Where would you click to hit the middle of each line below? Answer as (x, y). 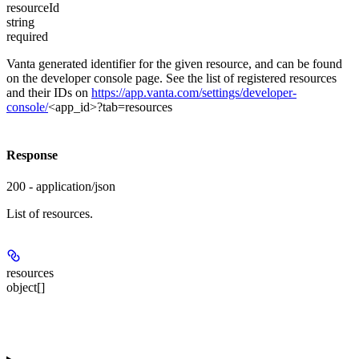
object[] (26, 288)
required (27, 36)
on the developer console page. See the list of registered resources (171, 78)
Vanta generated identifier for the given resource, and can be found (174, 63)
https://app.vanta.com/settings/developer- (194, 92)
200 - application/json (61, 187)
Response (32, 155)
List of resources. (50, 214)
